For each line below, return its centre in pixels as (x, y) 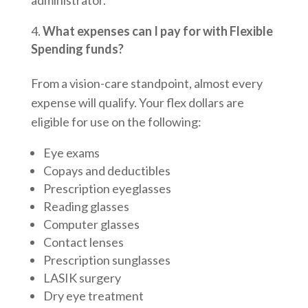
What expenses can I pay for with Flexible (157, 31)
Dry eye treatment (93, 295)
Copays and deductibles (107, 170)
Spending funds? (77, 48)
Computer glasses (91, 224)
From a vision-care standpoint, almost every (146, 83)
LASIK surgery (82, 277)
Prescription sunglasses (107, 260)
